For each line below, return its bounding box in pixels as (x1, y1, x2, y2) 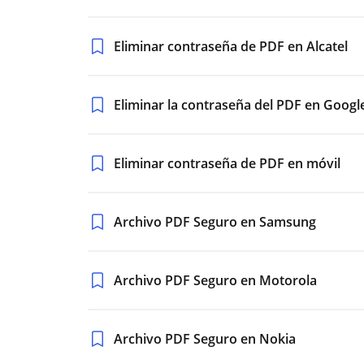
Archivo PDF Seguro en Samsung (114, 213, 316, 231)
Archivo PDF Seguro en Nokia (114, 330, 296, 348)
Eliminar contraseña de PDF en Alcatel (114, 37, 348, 55)
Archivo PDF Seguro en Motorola (114, 271, 317, 289)
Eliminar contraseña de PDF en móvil (114, 154, 340, 172)
